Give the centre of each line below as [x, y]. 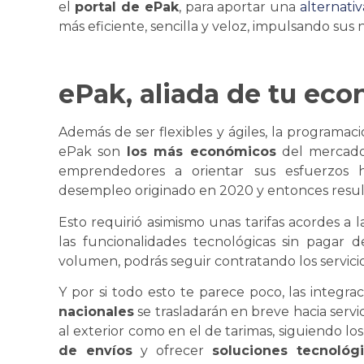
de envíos [95, 351]
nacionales [96, 312]
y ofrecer [172, 351]
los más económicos [201, 152]
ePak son [93, 152]
